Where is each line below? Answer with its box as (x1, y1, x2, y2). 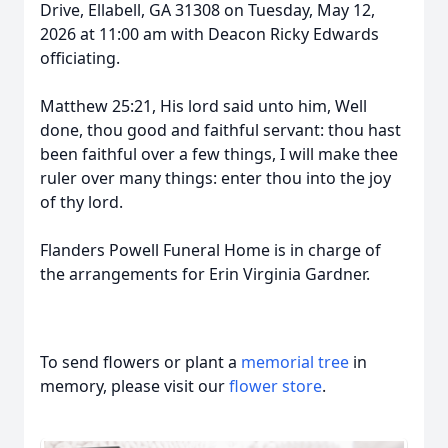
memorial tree (241, 351, 349, 373)
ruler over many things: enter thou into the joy (40, 167, 391, 189)
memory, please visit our (40, 375, 229, 397)
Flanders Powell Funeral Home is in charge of (40, 239, 381, 261)
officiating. (40, 47, 120, 69)
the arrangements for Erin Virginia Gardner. (40, 263, 370, 285)
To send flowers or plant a (40, 351, 241, 373)
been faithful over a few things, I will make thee (40, 143, 398, 165)
